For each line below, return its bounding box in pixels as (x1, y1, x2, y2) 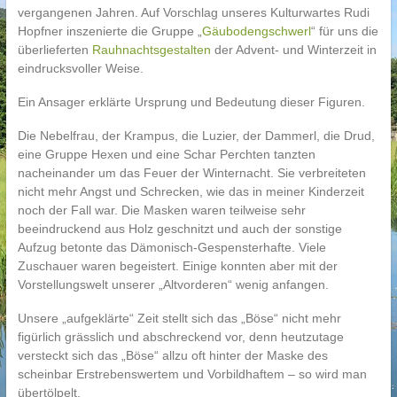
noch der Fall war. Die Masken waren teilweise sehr (17, 203, 306, 217)
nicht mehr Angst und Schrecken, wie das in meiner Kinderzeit (17, 184, 364, 198)
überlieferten (17, 43, 92, 57)
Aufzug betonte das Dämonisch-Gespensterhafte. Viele (17, 240, 326, 254)
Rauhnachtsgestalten (91, 43, 211, 57)
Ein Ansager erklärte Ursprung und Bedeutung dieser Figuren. (17, 95, 365, 109)
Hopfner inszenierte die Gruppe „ (17, 24, 202, 38)
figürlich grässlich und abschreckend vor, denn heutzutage (17, 330, 344, 344)
